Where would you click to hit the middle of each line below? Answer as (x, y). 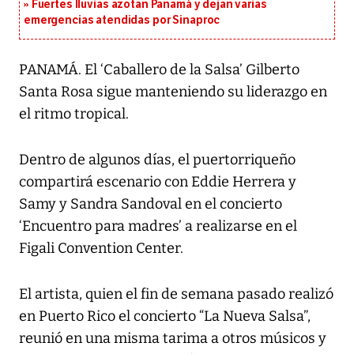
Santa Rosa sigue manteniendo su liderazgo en (173, 92)
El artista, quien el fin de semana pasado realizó (176, 294)
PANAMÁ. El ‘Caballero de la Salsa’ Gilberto (159, 70)
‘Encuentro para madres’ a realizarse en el (158, 226)
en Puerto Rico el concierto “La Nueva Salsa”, (165, 316)
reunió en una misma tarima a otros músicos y (173, 339)
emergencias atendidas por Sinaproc (122, 21)
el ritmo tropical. (74, 114)
